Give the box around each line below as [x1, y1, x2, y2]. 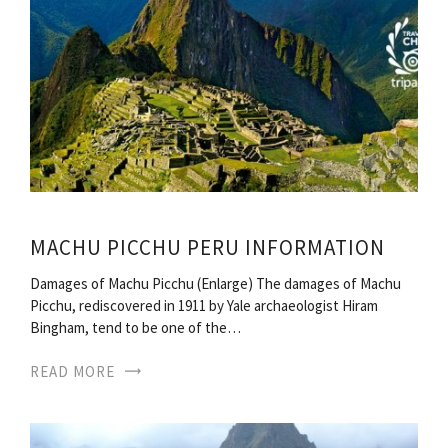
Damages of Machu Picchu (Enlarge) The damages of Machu [30, 274, 401, 294]
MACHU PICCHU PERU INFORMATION [30, 234, 385, 262]
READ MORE [30, 362, 115, 382]
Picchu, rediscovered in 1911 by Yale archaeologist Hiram [30, 296, 378, 316]
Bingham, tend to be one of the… [30, 318, 241, 338]
